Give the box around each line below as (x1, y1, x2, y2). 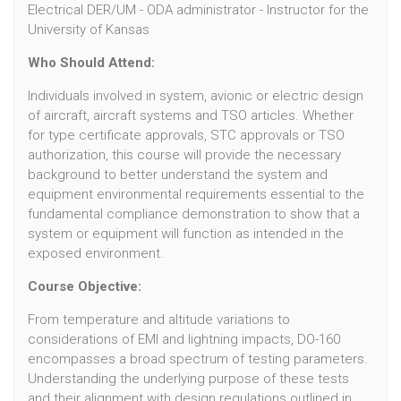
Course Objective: (28, 277, 141, 294)
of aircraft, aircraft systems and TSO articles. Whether (28, 107, 354, 124)
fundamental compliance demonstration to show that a (28, 205, 360, 222)
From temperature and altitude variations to (28, 311, 290, 328)
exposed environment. (28, 244, 167, 261)
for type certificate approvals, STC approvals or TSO (28, 126, 345, 143)
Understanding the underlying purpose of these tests (28, 370, 349, 387)
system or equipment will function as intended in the (28, 225, 344, 242)
